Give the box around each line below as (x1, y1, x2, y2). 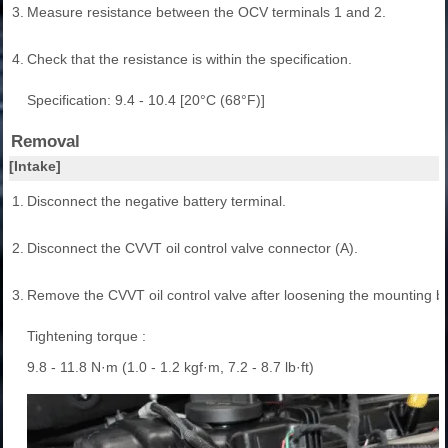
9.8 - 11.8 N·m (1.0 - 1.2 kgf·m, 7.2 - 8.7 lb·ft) (27, 358, 314, 375)
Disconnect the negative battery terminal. (27, 192, 286, 209)
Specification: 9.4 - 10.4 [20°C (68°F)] (27, 91, 265, 108)
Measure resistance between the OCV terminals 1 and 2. (27, 3, 386, 20)
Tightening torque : (27, 327, 146, 344)
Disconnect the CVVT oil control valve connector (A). (27, 239, 358, 256)
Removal (11, 131, 80, 151)
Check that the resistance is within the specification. (27, 50, 352, 67)
